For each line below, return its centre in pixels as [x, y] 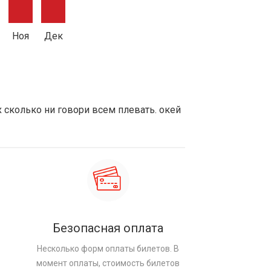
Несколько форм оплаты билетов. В [108, 248]
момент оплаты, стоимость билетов [108, 263]
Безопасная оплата [108, 228]
